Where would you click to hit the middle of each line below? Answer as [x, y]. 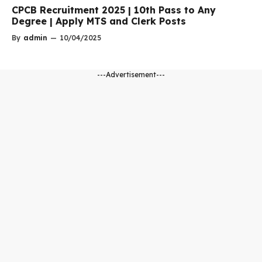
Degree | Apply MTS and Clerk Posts [99, 21]
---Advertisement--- [131, 75]
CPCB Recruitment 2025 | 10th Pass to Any [114, 10]
